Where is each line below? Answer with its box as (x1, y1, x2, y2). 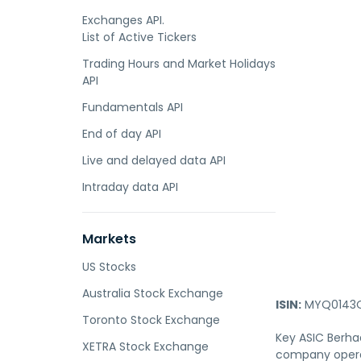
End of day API (82, 126, 161, 142)
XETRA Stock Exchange (82, 338, 209, 355)
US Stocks (82, 259, 136, 275)
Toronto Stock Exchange (82, 312, 220, 328)
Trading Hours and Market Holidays (82, 56, 276, 72)
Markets (82, 230, 136, 248)
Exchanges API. (82, 12, 164, 28)
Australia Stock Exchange (82, 285, 223, 301)
